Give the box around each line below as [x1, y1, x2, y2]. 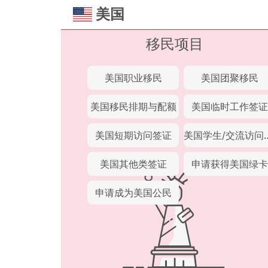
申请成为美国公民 [95, 186, 172, 199]
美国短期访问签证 [95, 129, 172, 141]
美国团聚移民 [200, 71, 258, 84]
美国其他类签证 [99, 157, 167, 170]
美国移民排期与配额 [90, 100, 176, 112]
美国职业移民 [104, 71, 162, 84]
